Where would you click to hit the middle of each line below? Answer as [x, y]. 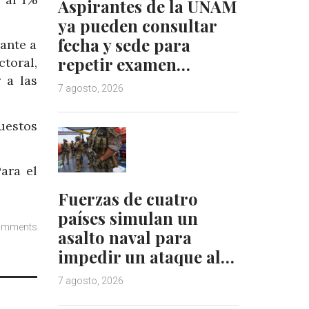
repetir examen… [124, 64]
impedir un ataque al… [146, 257]
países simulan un [128, 218]
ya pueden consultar [137, 25]
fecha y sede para [124, 44]
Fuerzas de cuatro [128, 199]
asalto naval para [124, 238]
